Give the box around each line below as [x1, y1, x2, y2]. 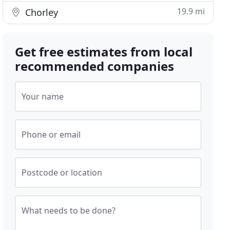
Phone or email [22, 129, 81, 140]
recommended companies [15, 57, 175, 74]
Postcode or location [22, 167, 103, 178]
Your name [22, 91, 64, 102]
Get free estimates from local [15, 43, 193, 60]
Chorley [23, 6, 59, 18]
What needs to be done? [22, 205, 116, 216]
